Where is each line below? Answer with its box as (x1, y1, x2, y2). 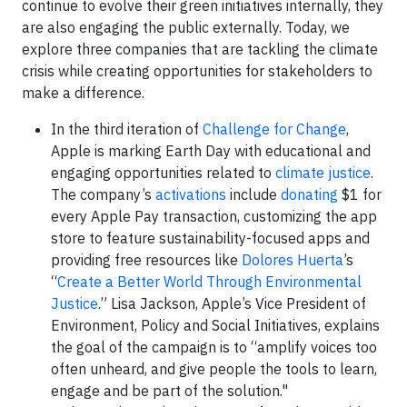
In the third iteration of (51, 120, 203, 139)
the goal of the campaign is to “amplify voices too (51, 338, 377, 357)
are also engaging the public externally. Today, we (22, 18, 350, 37)
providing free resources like (51, 251, 242, 270)
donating (281, 185, 338, 204)
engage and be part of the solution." (51, 382, 288, 401)
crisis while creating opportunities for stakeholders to (22, 62, 372, 81)
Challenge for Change (203, 120, 346, 139)
